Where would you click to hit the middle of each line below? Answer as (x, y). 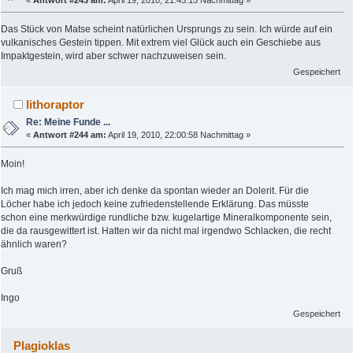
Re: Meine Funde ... (69, 122)
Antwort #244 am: (70, 134)
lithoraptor (56, 104)
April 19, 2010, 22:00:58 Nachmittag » (179, 134)
